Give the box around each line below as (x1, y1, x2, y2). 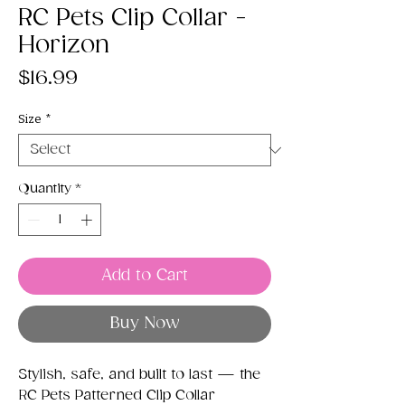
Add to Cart (101, 266, 188, 285)
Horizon (18, 32, 109, 60)
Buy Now (109, 314, 180, 333)
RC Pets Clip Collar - (18, 5, 247, 33)
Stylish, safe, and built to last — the (18, 365, 260, 383)
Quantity (18, 181, 71, 196)
